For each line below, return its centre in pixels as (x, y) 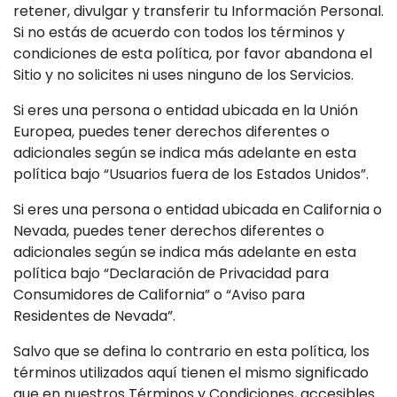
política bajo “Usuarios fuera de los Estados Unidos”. (191, 174)
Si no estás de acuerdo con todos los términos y (179, 32)
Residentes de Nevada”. (94, 316)
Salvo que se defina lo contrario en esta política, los (191, 351)
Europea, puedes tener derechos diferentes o (171, 132)
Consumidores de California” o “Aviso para (159, 295)
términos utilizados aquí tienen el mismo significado (191, 373)
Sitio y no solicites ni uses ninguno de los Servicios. (183, 75)
